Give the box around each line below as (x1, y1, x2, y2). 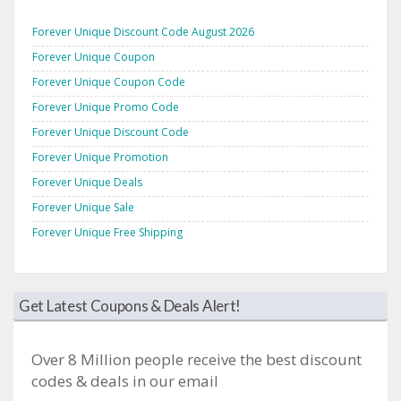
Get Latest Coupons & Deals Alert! (19, 295, 242, 315)
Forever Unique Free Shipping (32, 224, 183, 240)
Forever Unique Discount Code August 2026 (32, 23, 254, 39)
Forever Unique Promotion (32, 149, 168, 165)
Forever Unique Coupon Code (32, 73, 185, 90)
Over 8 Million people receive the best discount (31, 348, 362, 370)
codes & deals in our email (31, 370, 218, 391)
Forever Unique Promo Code (32, 98, 179, 115)
